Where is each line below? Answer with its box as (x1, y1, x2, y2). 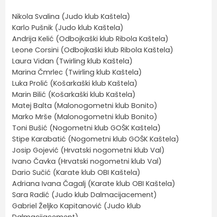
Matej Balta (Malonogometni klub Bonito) (12, 100, 158, 110)
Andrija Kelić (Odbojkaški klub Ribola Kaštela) (12, 33, 169, 44)
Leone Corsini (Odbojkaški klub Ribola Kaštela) (12, 45, 174, 55)
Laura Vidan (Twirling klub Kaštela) (12, 56, 133, 66)
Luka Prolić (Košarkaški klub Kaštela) (12, 78, 138, 88)
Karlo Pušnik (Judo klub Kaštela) (12, 22, 124, 32)
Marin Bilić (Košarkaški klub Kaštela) (12, 89, 136, 99)
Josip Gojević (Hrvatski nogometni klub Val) (12, 145, 165, 155)
